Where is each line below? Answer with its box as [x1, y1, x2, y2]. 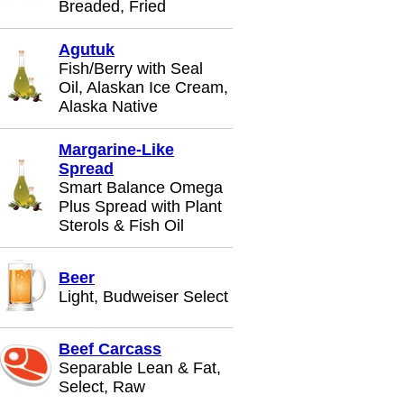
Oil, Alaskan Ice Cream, [59, 78, 228, 96]
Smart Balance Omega [59, 179, 223, 197]
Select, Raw [59, 378, 145, 396]
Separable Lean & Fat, [59, 359, 221, 377]
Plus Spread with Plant [59, 197, 222, 216]
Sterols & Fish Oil [59, 216, 184, 234]
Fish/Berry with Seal [59, 60, 203, 78]
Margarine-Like [59, 141, 174, 159]
